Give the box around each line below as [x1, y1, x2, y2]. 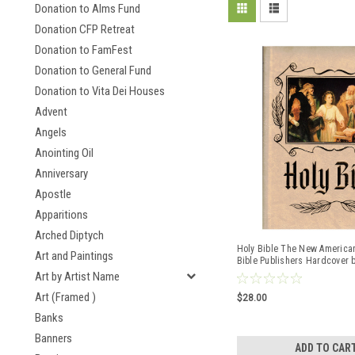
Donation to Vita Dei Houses [35, 84, 165, 98]
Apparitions [35, 208, 88, 222]
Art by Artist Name [35, 269, 120, 284]
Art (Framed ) [35, 290, 96, 304]
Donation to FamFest [35, 43, 132, 57]
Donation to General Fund [35, 63, 151, 78]
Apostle [35, 187, 71, 201]
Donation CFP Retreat [35, 22, 135, 36]
